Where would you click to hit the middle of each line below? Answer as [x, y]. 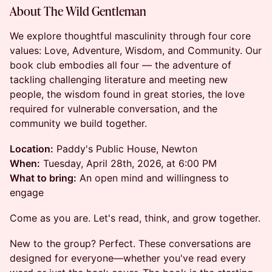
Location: [32, 149]
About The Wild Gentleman [78, 11]
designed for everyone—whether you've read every [128, 258]
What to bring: [43, 178]
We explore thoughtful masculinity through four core [130, 36]
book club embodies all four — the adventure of [121, 65]
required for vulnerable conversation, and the [114, 109]
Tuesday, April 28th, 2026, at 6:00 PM [128, 163]
